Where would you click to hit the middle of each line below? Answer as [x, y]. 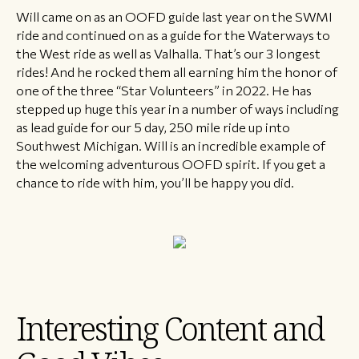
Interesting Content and [170, 329]
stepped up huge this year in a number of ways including [177, 109]
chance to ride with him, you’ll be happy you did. [155, 182]
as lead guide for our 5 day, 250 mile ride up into [153, 127]
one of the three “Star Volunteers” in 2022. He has [164, 90]
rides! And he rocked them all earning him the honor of [177, 72]
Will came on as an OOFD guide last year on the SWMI [174, 16]
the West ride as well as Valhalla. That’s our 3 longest [168, 53]
